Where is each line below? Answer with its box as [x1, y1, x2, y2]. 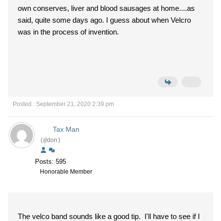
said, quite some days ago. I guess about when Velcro [18, 16, 191, 24]
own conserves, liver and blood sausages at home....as [18, 4, 195, 12]
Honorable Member [40, 168, 92, 175]
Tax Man [52, 125, 79, 133]
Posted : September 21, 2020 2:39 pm [13, 101, 114, 108]
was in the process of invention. [18, 28, 119, 36]
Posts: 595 [35, 158, 66, 165]
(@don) [40, 137, 61, 144]
